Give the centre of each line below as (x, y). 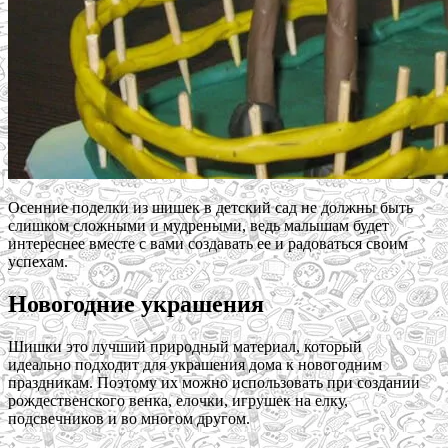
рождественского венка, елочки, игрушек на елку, (178, 401)
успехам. (38, 262)
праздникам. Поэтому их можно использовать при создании (214, 383)
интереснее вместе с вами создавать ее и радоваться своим (208, 244)
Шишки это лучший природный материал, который (185, 347)
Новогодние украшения (136, 304)
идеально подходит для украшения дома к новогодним (195, 365)
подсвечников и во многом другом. (129, 419)
